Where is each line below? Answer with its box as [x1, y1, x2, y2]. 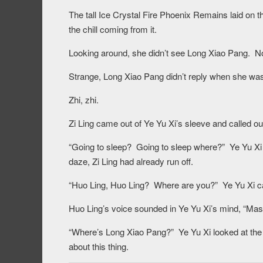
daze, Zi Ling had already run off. [69, 155, 193, 168]
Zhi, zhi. [69, 93, 99, 106]
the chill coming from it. [69, 23, 157, 36]
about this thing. [69, 240, 129, 253]
